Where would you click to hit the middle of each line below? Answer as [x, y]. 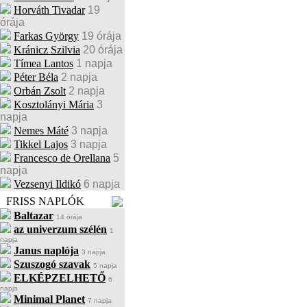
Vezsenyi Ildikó [47, 184]
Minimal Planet [49, 299]
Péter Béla [36, 77]
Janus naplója [46, 250]
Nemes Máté [41, 131]
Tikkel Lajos [41, 144]
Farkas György [46, 36]
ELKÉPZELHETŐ [60, 278]
